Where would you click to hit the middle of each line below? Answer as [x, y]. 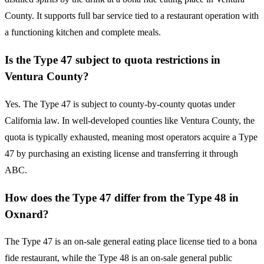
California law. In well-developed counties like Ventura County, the [130, 120]
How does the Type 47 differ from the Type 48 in [122, 197]
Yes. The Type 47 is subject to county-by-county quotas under [120, 104]
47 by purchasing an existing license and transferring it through [121, 153]
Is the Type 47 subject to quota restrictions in [113, 60]
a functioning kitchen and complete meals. [83, 32]
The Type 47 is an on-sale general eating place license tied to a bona [131, 242]
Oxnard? [27, 214]
